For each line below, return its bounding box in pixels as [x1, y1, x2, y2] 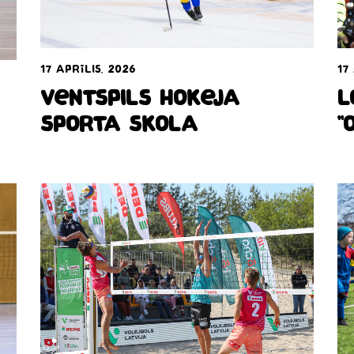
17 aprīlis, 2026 [40, 64, 136, 77]
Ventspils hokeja [40, 89, 239, 112]
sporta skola [40, 115, 198, 138]
